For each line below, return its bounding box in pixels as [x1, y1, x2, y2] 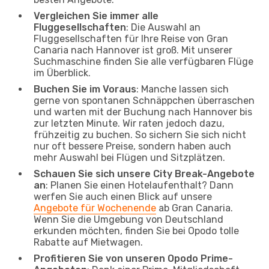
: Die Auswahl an [126, 21, 201, 33]
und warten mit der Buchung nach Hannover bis [34, 106, 252, 118]
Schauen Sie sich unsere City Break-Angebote [34, 168, 255, 180]
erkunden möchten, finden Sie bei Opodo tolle [34, 225, 239, 237]
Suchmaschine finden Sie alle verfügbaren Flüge [34, 55, 253, 67]
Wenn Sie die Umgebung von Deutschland [34, 213, 223, 225]
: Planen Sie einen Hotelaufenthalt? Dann [46, 179, 234, 191]
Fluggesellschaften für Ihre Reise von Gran [34, 32, 228, 44]
